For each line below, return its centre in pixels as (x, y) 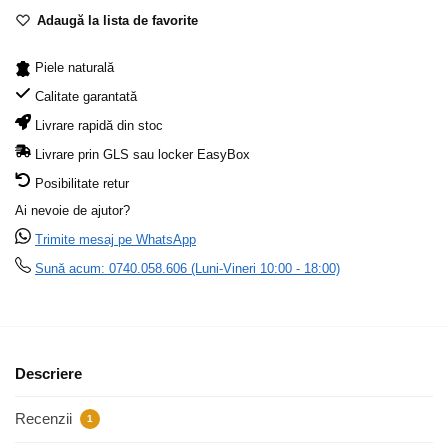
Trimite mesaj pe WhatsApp (115, 240)
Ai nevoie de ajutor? (72, 211)
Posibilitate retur (80, 184)
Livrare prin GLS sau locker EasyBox (140, 155)
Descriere (48, 373)
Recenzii (45, 418)
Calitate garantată (86, 97)
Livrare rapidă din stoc (97, 126)
